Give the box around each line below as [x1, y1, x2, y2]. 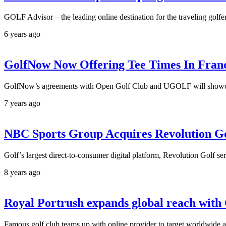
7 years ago [4, 99, 40, 108]
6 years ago [4, 30, 40, 39]
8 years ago [4, 167, 40, 177]
